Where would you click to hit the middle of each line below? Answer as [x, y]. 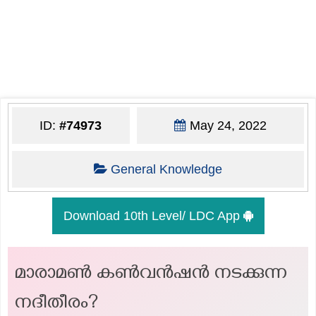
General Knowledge [166, 169]
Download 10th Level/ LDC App [153, 215]
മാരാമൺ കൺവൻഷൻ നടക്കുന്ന [151, 275]
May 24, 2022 [226, 125]
